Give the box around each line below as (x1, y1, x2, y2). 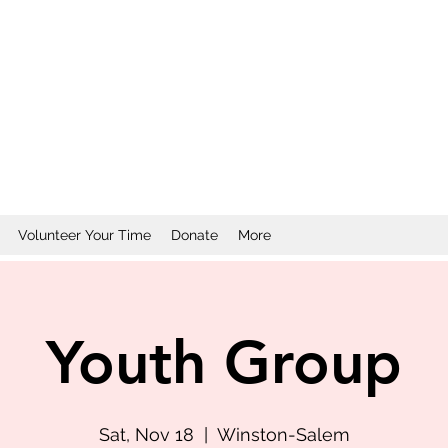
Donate (171, 227, 218, 243)
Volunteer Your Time (18, 227, 151, 243)
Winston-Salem (216, 424, 350, 445)
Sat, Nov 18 (98, 424, 194, 445)
